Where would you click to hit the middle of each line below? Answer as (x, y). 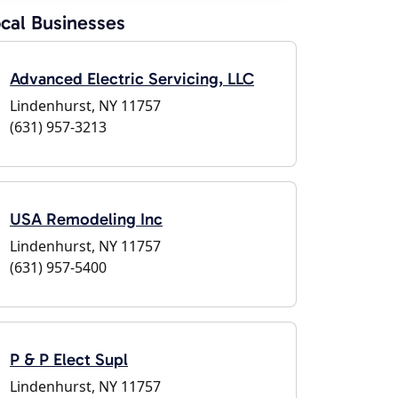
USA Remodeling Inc (86, 219)
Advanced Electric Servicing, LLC (132, 79)
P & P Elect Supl (69, 359)
